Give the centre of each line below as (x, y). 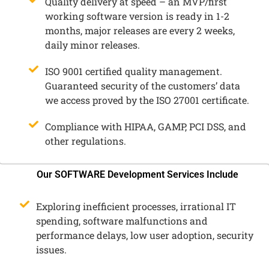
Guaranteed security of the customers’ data (142, 85)
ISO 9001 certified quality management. (133, 71)
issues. (52, 249)
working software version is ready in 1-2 (137, 16)
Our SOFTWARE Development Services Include (138, 174)
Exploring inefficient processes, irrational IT (136, 206)
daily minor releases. (92, 44)
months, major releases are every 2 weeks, (140, 30)
